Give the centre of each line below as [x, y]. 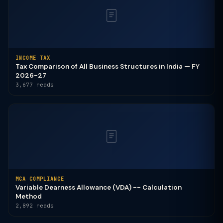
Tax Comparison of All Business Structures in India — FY [108, 66]
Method [29, 196]
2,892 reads [35, 206]
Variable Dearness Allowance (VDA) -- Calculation [99, 187]
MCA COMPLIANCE [40, 179]
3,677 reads [35, 85]
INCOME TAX [33, 58]
